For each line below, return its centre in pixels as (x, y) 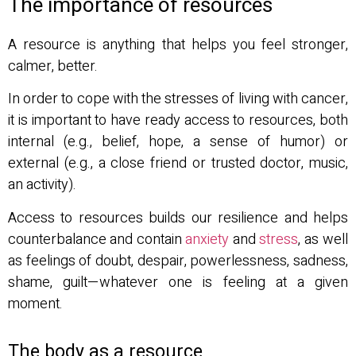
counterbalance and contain (97, 239)
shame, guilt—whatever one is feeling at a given (178, 282)
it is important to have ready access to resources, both (178, 121)
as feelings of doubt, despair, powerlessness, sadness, (178, 261)
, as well (323, 239)
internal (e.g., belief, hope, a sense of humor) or (178, 142)
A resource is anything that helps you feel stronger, (178, 44)
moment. (35, 304)
